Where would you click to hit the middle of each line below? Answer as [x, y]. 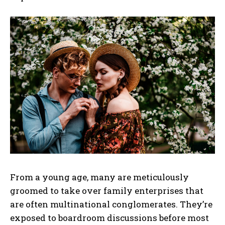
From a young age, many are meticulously [99, 177]
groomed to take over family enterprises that [107, 190]
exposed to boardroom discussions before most [109, 217]
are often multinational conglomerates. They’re [111, 204]
